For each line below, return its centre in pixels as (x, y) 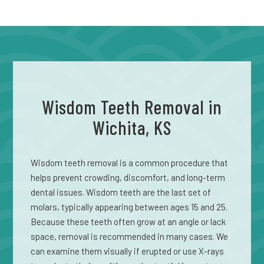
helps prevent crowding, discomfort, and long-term (128, 177)
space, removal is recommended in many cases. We (130, 236)
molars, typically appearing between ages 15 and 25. (129, 207)
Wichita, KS (132, 127)
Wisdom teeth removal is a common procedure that (130, 163)
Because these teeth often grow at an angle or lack (128, 222)
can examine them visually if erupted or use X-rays (128, 251)
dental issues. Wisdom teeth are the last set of (121, 192)
